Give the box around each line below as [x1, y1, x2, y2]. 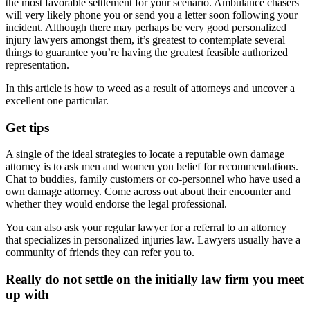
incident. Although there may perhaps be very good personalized [6, 21, 286, 33]
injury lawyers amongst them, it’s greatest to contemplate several [6, 34, 285, 46]
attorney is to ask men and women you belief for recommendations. [6, 161, 298, 173]
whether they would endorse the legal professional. [6, 198, 227, 210]
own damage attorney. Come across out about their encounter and [6, 185, 291, 198]
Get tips [6, 120, 49, 135]
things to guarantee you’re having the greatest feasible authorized [6, 46, 288, 58]
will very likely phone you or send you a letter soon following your [6, 9, 298, 21]
